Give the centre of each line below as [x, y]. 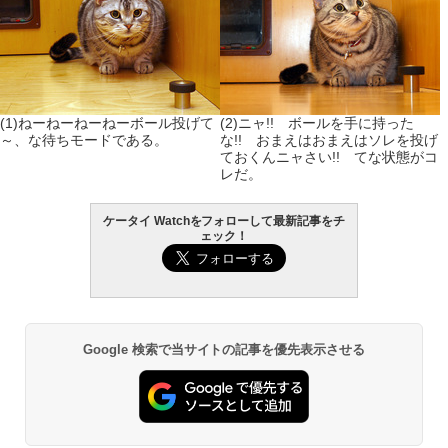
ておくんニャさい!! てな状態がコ [329, 157]
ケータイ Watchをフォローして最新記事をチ [224, 221]
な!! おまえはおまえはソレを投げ [329, 140]
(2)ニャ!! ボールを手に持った [317, 123]
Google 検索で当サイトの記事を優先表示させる [224, 349]
